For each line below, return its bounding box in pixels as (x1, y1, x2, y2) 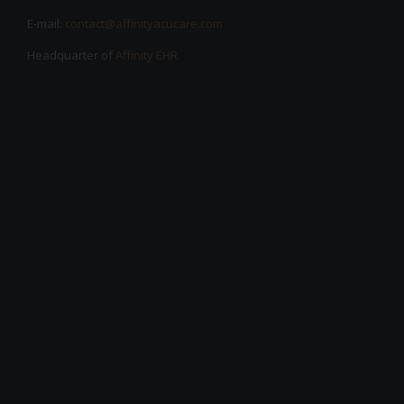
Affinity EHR (115, 47, 178, 64)
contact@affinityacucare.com (65, 15, 223, 32)
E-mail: (27, 15, 65, 32)
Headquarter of (27, 47, 115, 64)
